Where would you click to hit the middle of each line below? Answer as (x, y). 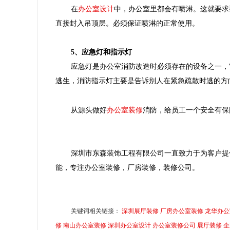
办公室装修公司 (174, 225)
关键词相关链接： (96, 211)
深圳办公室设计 (129, 225)
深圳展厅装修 (140, 211)
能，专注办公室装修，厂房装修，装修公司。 (127, 168)
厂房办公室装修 (182, 211)
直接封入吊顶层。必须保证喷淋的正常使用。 (127, 23)
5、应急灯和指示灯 (101, 52)
